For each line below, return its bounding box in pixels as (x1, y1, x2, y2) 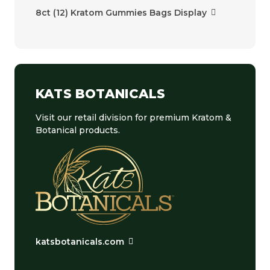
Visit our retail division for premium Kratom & (36, 112, 231, 124)
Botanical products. (36, 125, 120, 136)
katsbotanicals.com (36, 236, 124, 247)
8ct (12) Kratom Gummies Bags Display (36, 7, 207, 19)
